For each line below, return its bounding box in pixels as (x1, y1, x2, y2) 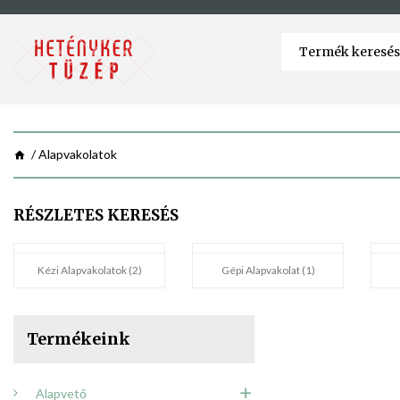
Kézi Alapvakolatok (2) (37, 263, 142, 278)
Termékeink (27, 329, 130, 350)
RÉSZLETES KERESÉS (13, 205, 179, 226)
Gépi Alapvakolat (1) (221, 263, 315, 278)
